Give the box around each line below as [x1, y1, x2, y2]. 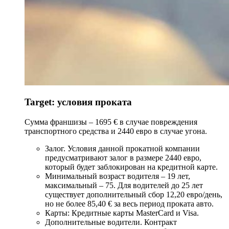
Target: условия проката [25, 97, 132, 108]
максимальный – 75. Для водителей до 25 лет [45, 181, 203, 190]
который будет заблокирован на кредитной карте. [45, 163, 218, 172]
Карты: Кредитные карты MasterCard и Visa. [45, 209, 199, 218]
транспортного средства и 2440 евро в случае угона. [25, 127, 207, 136]
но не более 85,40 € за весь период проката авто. [45, 199, 214, 209]
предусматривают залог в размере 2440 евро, [45, 153, 201, 163]
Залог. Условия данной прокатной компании [45, 144, 200, 153]
